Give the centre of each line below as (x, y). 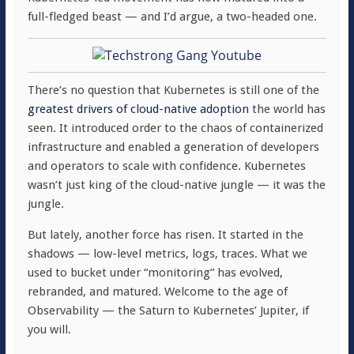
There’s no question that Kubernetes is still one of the (173, 90)
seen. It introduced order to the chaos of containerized (175, 128)
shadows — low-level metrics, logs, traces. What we (167, 254)
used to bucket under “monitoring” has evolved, (155, 273)
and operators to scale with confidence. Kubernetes (166, 166)
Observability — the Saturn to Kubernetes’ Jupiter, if (168, 311)
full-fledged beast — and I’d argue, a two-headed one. (172, 17)
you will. (49, 330)
